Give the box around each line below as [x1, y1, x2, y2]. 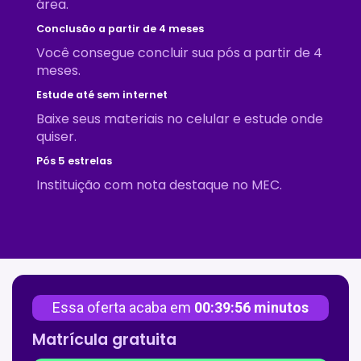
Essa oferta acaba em [52, 299, 194, 316]
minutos [251, 299, 309, 316]
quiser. [36, 127, 77, 146]
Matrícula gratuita [32, 329, 176, 351]
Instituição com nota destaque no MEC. [36, 176, 282, 194]
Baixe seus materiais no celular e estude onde [36, 110, 323, 128]
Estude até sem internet [36, 88, 168, 102]
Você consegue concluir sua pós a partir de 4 [36, 44, 322, 62]
